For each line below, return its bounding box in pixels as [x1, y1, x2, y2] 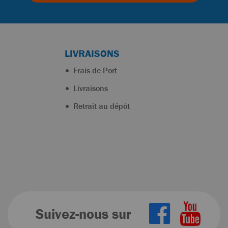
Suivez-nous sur [36, 205, 132, 223]
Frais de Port [71, 65, 117, 76]
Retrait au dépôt [71, 100, 130, 111]
